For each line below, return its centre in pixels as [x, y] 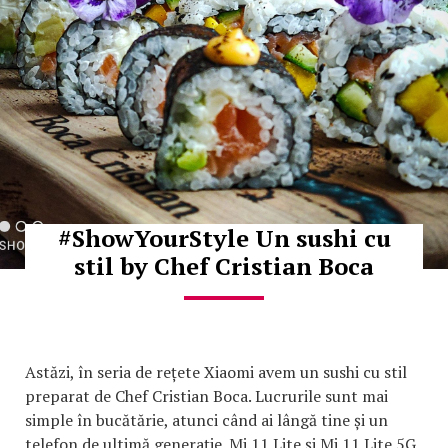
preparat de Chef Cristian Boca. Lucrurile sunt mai [206, 395]
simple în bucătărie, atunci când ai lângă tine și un [206, 419]
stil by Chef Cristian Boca [224, 265]
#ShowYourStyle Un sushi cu [224, 237]
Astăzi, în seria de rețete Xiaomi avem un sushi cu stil [216, 371]
